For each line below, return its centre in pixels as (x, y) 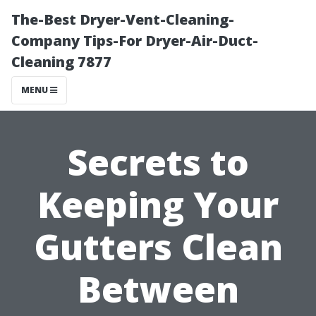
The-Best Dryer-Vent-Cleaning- (123, 19)
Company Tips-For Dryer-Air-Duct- (135, 41)
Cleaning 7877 (61, 62)
